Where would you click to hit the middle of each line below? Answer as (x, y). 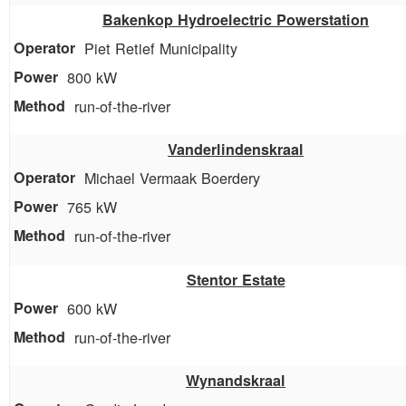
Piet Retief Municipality (161, 48)
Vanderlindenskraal (236, 150)
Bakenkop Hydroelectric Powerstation (236, 20)
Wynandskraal (236, 380)
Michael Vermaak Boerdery (172, 178)
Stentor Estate (236, 279)
